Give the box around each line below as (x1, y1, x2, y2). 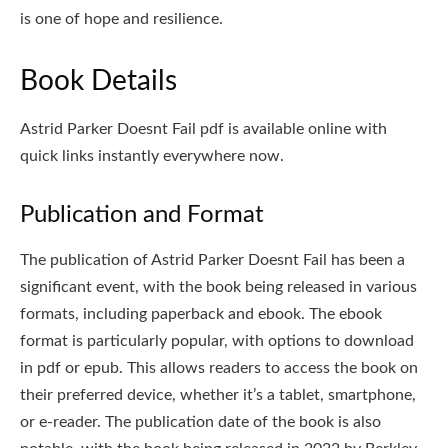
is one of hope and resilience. (20, 10, 223, 27)
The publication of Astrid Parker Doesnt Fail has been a (20, 251, 405, 268)
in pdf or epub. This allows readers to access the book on (20, 359, 418, 376)
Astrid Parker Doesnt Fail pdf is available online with (20, 120, 387, 137)
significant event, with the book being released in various (20, 278, 417, 295)
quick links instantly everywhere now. (20, 147, 284, 164)
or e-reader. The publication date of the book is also (20, 413, 381, 430)
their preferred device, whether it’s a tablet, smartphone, (20, 386, 416, 403)
